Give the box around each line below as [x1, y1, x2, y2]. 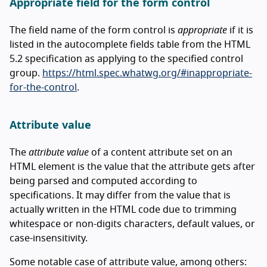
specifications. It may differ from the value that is [10, 190, 231, 200]
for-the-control [10, 82, 77, 92]
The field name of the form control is [10, 25, 178, 35]
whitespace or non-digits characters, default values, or [10, 219, 255, 229]
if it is [227, 25, 253, 35]
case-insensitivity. [10, 233, 88, 243]
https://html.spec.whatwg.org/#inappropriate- [42, 68, 252, 78]
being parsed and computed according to [10, 176, 197, 186]
